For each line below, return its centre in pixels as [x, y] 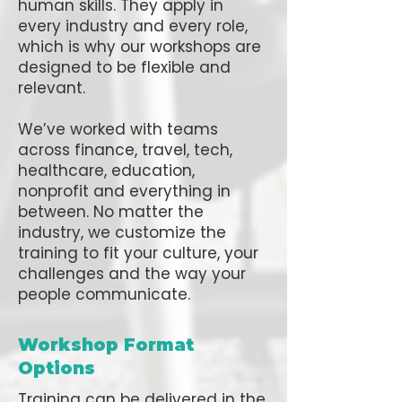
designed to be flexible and [124, 67]
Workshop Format [106, 345]
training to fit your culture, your [138, 253]
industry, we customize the [122, 232]
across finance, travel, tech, [125, 150]
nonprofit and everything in [124, 191]
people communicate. [104, 294]
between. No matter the [111, 212]
